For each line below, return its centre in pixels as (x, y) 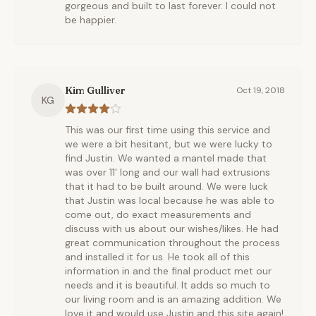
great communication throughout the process (172, 243)
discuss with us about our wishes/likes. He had (172, 229)
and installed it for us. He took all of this (157, 257)
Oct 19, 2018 (261, 90)
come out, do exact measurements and (158, 214)
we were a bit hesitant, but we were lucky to (169, 144)
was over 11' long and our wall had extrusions (168, 172)
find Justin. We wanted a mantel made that (166, 158)
